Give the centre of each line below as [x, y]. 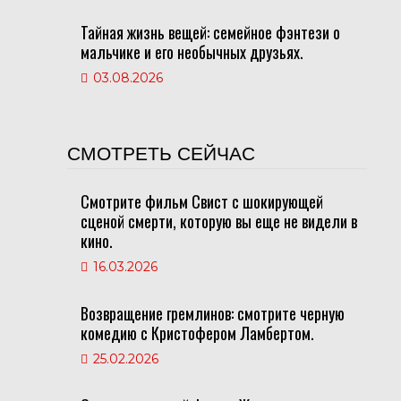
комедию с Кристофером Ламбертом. [197, 333]
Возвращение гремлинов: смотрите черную [212, 313]
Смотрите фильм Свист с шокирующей [201, 201]
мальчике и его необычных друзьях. [192, 52]
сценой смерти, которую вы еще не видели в [218, 221]
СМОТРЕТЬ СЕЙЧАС [161, 154]
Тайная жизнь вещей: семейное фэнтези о [210, 32]
